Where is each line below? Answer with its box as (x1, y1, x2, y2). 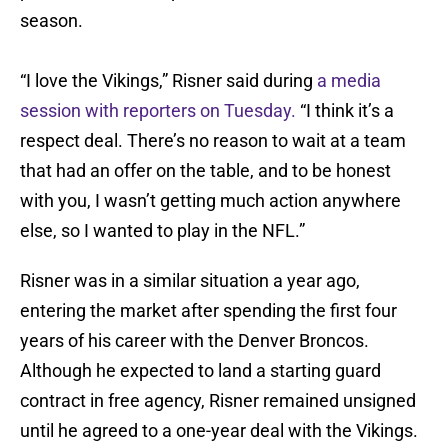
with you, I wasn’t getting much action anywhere (20, 190, 401, 212)
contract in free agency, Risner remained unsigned (20, 390, 416, 412)
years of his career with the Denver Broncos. (20, 330, 369, 352)
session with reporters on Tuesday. (20, 100, 296, 122)
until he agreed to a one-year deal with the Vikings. (20, 420, 418, 442)
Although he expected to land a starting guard (20, 360, 381, 382)
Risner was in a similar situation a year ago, (20, 270, 360, 292)
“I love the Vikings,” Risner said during (20, 70, 317, 92)
